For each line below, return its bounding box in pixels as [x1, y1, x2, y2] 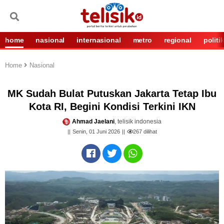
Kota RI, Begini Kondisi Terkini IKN [28, 101, 195, 112]
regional [163, 36, 191, 44]
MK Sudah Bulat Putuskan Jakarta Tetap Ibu [7, 88, 216, 99]
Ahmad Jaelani [72, 118, 114, 125]
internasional [76, 36, 121, 44]
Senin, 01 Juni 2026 [72, 128, 120, 135]
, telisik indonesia [114, 118, 161, 125]
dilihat [141, 128, 157, 135]
